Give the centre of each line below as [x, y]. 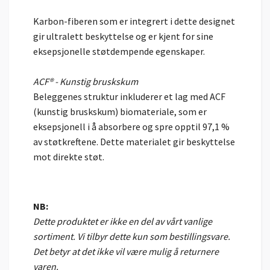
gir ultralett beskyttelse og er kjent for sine [123, 36]
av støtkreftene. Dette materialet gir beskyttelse [134, 141]
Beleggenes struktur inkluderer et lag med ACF [129, 96]
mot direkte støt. [69, 156]
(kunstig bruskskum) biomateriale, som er [120, 111]
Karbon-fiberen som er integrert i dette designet [134, 21]
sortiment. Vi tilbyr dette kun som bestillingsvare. [133, 236]
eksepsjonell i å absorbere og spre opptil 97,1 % [131, 126]
